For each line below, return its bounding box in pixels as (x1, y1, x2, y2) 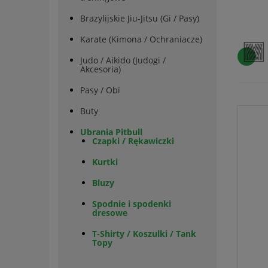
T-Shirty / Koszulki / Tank (92, 228, 196, 239)
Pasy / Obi (80, 84, 120, 96)
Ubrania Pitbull (80, 126, 142, 138)
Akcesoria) (80, 63, 121, 75)
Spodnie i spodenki (92, 198, 171, 209)
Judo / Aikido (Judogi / (80, 54, 166, 66)
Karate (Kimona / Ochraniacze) (80, 33, 202, 45)
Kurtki (92, 156, 118, 167)
